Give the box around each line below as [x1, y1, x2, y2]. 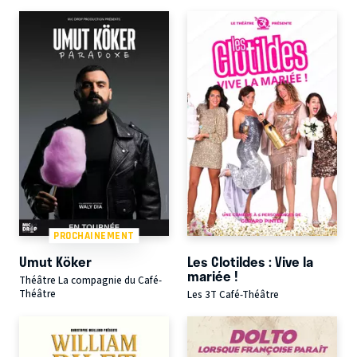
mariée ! [186, 265, 238, 287]
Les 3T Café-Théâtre [186, 288, 279, 303]
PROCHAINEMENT [53, 229, 135, 242]
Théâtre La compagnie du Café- [19, 273, 162, 288]
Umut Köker [19, 251, 92, 273]
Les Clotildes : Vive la [186, 251, 313, 273]
